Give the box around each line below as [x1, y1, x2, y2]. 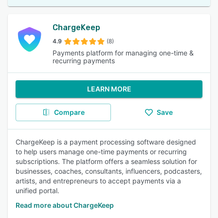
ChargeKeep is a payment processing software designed [16, 138, 196, 146]
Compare [54, 108, 85, 116]
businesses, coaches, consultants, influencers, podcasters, [16, 167, 202, 175]
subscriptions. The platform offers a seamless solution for [16, 157, 197, 165]
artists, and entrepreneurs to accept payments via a [16, 177, 181, 185]
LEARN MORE [87, 85, 131, 93]
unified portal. [16, 186, 59, 195]
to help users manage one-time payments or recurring [16, 147, 187, 156]
